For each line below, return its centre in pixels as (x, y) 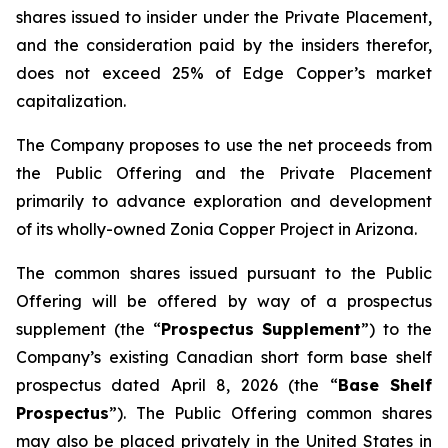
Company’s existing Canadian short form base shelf (224, 357)
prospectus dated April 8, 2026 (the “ (177, 385)
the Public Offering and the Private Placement (224, 173)
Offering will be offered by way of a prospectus (224, 301)
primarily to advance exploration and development (224, 201)
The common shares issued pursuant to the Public (224, 273)
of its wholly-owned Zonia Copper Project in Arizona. (216, 229)
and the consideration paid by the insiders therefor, (224, 45)
